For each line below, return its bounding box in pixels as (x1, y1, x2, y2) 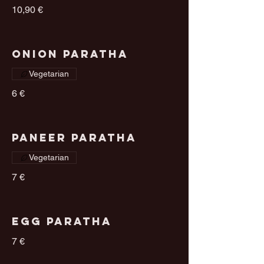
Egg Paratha (12, 214, 112, 229)
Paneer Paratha (12, 131, 137, 145)
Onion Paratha (12, 47, 128, 61)
